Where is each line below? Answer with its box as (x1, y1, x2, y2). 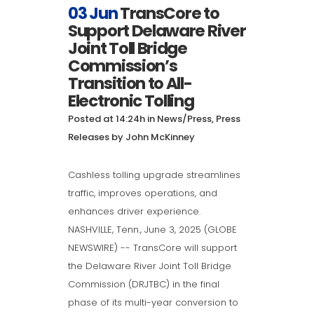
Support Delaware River (68, 20, 246, 43)
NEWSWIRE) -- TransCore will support (68, 241, 237, 255)
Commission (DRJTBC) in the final (68, 278, 219, 292)
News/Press (157, 112, 212, 126)
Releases (68, 130, 109, 144)
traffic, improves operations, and (68, 186, 217, 200)
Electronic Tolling (68, 90, 194, 113)
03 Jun (68, 2, 118, 25)
